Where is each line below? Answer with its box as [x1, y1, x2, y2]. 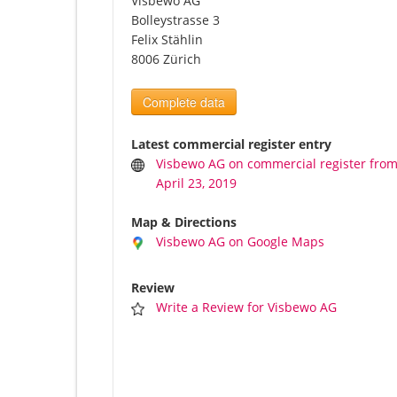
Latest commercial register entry [131, 136, 331, 153]
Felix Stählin [131, 31, 203, 49]
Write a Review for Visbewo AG [156, 299, 338, 316]
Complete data [143, 93, 225, 112]
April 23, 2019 [156, 175, 237, 192]
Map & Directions [131, 214, 237, 231]
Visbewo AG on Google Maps [156, 233, 325, 251]
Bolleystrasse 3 [131, 12, 220, 29]
